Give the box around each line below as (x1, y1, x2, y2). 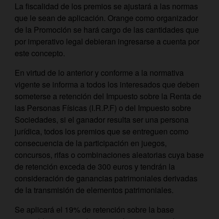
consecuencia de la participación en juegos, (15, 137, 167, 149)
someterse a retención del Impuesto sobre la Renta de (15, 90, 201, 102)
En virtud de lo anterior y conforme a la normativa (15, 67, 184, 78)
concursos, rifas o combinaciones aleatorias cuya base (15, 149, 204, 160)
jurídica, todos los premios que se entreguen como (15, 126, 189, 137)
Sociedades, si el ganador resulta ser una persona (15, 114, 189, 125)
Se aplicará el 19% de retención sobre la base (15, 204, 174, 215)
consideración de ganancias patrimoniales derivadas (15, 173, 197, 184)
